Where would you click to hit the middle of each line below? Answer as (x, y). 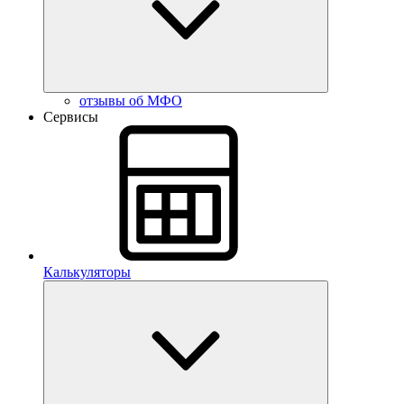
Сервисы (71, 117)
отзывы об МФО (131, 101)
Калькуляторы (87, 272)
